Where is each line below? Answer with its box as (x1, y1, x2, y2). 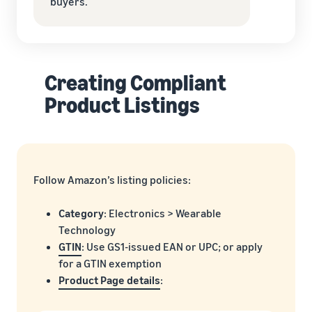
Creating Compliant (45, 68, 226, 95)
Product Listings (45, 91, 200, 118)
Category (58, 205, 104, 220)
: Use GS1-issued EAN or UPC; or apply (81, 239, 263, 253)
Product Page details (58, 272, 160, 287)
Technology (58, 222, 116, 237)
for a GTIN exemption (58, 256, 162, 270)
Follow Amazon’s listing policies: (33, 172, 191, 187)
